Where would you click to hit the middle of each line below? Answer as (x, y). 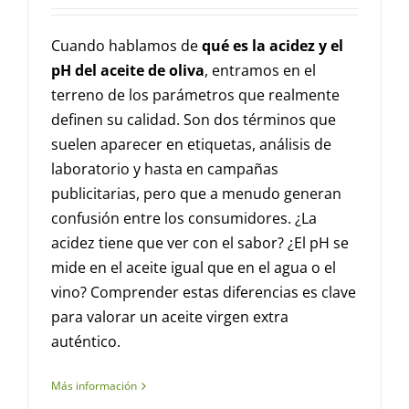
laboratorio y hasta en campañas (165, 169)
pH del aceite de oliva (128, 71)
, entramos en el (260, 71)
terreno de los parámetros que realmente (195, 95)
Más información (94, 386)
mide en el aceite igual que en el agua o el (194, 268)
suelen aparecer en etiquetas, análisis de (191, 145)
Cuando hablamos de (126, 46)
